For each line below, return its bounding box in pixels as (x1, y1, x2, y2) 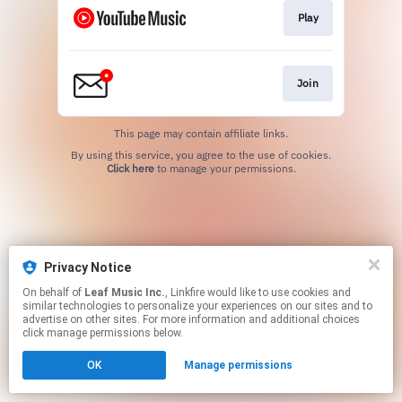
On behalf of (22, 286, 84, 299)
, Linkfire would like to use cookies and (165, 286, 207, 299)
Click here (106, 162, 154, 176)
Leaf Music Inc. (84, 286, 165, 299)
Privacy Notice (44, 260, 131, 275)
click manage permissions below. (22, 327, 183, 339)
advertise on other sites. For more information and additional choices (22, 313, 360, 326)
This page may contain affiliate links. (114, 127, 288, 141)
